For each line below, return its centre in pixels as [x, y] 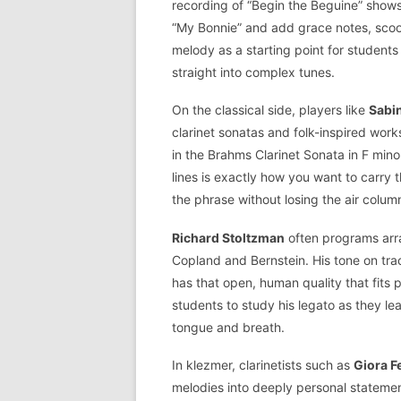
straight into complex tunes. [253, 72]
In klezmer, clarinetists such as [263, 365]
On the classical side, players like [270, 110]
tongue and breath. [228, 327]
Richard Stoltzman [228, 237]
